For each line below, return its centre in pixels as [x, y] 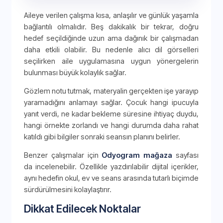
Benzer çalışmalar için [63, 155]
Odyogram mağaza [137, 155]
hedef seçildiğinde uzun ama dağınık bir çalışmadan [111, 38]
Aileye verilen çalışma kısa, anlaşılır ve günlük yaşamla [111, 15]
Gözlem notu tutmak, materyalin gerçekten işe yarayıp [111, 91]
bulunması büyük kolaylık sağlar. [75, 72]
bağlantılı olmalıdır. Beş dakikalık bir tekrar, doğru [111, 26]
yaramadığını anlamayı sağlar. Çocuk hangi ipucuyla [111, 103]
